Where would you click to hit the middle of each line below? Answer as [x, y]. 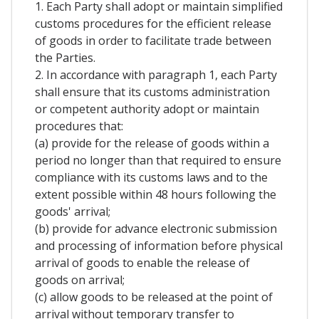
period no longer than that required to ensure [158, 160]
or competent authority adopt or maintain [147, 109]
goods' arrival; [73, 211]
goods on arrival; [80, 279]
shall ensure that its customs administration [152, 91]
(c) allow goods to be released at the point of [154, 297]
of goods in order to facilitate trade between [153, 40]
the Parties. [65, 57]
